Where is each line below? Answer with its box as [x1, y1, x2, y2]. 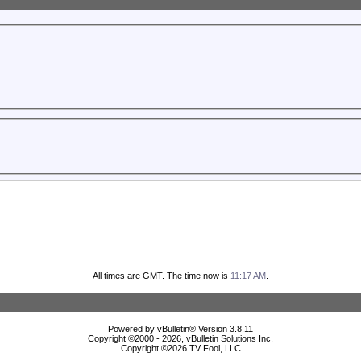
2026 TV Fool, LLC [167, 343, 241, 354]
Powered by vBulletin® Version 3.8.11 [108, 324, 253, 334]
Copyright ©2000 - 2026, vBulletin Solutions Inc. [88, 334, 273, 344]
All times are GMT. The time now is [93, 271, 230, 281]
